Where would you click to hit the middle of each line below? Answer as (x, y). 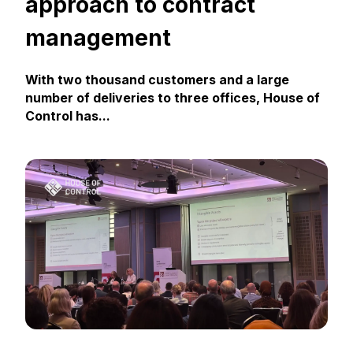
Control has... (67, 117)
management (98, 37)
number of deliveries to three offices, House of (172, 98)
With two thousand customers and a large (157, 80)
